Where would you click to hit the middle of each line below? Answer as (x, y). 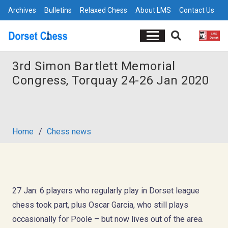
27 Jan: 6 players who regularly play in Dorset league (106, 190)
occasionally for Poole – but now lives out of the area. (108, 219)
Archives (22, 10)
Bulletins (58, 10)
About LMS (153, 10)
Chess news (69, 131)
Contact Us (197, 10)
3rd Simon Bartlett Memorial (94, 66)
